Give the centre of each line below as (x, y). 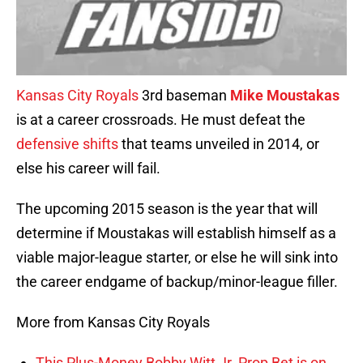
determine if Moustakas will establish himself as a (176, 233)
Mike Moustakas (285, 96)
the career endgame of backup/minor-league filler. (177, 282)
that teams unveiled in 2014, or (219, 144)
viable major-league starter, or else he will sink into (177, 258)
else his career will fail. (88, 169)
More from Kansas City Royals (113, 322)
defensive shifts (67, 144)
